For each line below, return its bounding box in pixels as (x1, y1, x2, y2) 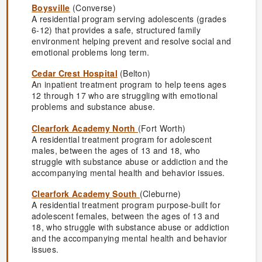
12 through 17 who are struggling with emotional (32, 89, 218, 102)
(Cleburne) (139, 188, 181, 200)
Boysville (32, 1, 70, 13)
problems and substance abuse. (32, 101, 156, 113)
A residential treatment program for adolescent (32, 133, 212, 145)
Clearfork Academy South (32, 188, 140, 200)
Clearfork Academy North (32, 122, 138, 134)
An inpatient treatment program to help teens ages (32, 78, 226, 91)
